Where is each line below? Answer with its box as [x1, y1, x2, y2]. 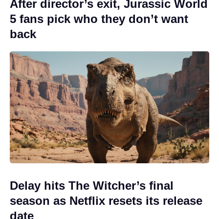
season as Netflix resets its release [10, 194, 202, 208]
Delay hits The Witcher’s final [10, 179, 174, 193]
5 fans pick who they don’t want [10, 12, 188, 25]
